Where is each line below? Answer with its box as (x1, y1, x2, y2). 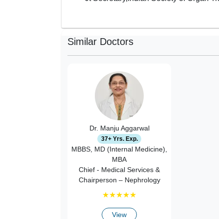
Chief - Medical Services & (79, 165, 160, 174)
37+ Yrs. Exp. (101, 135, 138, 142)
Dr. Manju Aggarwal (89, 124, 150, 132)
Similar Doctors (67, 36, 133, 47)
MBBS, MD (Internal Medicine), (71, 145, 167, 153)
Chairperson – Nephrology (78, 175, 160, 184)
